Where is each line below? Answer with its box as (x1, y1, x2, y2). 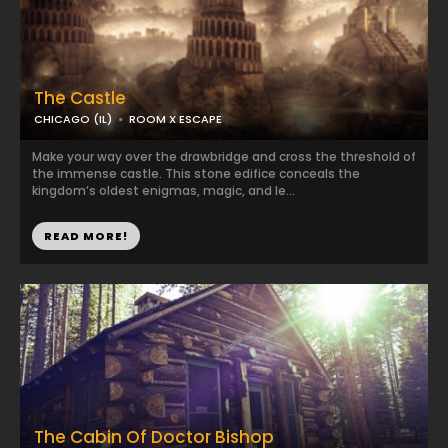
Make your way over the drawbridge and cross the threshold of (32, 148, 416, 165)
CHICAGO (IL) (34, 111, 112, 127)
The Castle (34, 86, 126, 110)
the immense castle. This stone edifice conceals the (32, 165, 360, 182)
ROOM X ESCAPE (129, 111, 222, 127)
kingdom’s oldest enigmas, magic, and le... (32, 182, 295, 199)
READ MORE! (44, 228, 128, 244)
